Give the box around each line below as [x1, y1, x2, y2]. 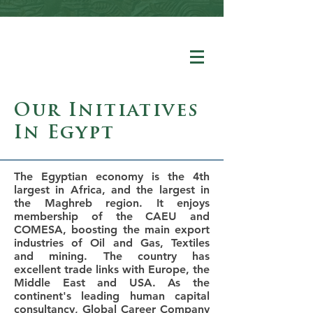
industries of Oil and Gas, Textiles [14, 236, 210, 249]
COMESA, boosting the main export [14, 223, 210, 236]
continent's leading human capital [14, 289, 210, 303]
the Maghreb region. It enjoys [14, 196, 210, 210]
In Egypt [14, 124, 115, 143]
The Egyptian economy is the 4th [14, 170, 210, 183]
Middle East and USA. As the [14, 276, 210, 289]
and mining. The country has [14, 249, 210, 263]
